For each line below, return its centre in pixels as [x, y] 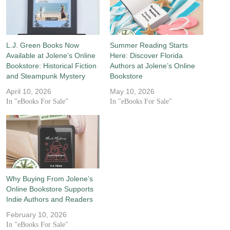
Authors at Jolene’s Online [152, 66]
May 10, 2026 [132, 91]
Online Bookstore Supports [50, 189]
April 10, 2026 [29, 91]
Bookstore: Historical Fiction [51, 66]
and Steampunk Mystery [46, 76]
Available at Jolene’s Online [51, 55]
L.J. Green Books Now [43, 45]
